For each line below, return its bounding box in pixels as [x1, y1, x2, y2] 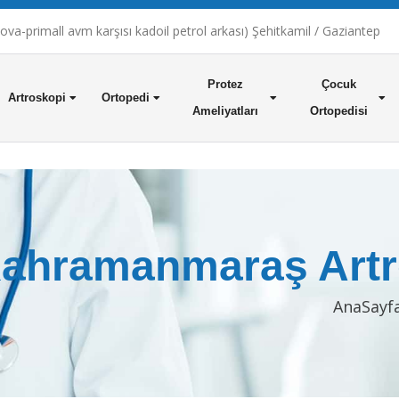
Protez [208, 77, 244, 91]
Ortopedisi [309, 104, 368, 118]
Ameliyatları [192, 104, 259, 118]
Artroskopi [7, 91, 66, 104]
